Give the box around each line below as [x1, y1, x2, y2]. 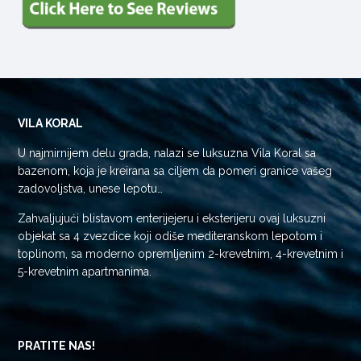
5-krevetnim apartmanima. [18, 264, 151, 278]
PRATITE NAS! [18, 338, 95, 352]
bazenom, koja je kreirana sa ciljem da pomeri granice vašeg [18, 164, 332, 177]
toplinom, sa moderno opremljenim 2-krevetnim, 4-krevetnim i [18, 247, 343, 260]
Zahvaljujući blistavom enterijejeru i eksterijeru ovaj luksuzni [18, 211, 326, 225]
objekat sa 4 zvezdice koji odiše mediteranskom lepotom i [18, 229, 322, 243]
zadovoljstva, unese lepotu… [18, 181, 163, 195]
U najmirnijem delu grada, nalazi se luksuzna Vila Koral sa [18, 146, 316, 160]
